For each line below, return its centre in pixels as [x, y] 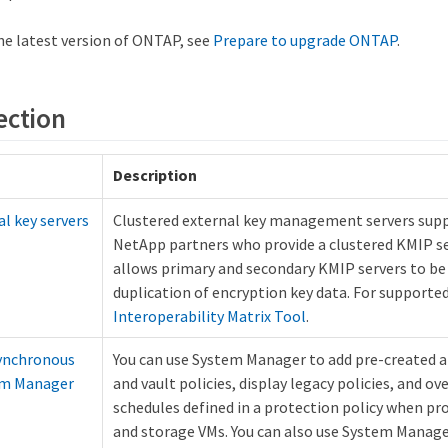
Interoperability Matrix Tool [209, 316]
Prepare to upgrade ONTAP [305, 40]
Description [155, 175]
